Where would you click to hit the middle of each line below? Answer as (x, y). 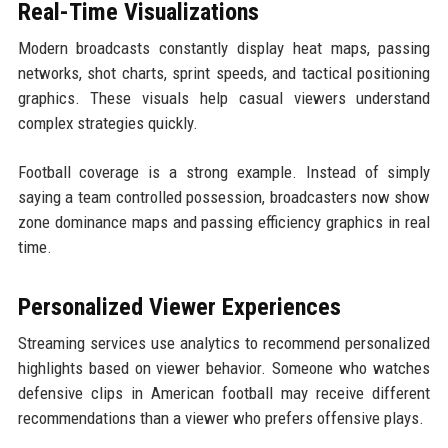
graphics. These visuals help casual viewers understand (224, 97)
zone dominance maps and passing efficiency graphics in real (224, 221)
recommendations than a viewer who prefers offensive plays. (220, 417)
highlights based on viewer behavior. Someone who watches (224, 367)
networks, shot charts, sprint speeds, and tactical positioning (224, 72)
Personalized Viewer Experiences (179, 306)
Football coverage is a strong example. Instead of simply (224, 171)
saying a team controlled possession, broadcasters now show (224, 196)
